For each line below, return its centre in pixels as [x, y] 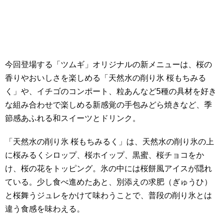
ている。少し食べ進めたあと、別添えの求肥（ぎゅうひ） [109, 182]
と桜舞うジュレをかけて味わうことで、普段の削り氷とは [109, 196]
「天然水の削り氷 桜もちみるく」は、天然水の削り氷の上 [110, 142]
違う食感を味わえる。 [45, 209]
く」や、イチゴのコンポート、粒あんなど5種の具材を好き [111, 91]
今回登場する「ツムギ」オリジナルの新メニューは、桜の [109, 64]
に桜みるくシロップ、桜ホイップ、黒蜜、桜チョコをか [105, 155]
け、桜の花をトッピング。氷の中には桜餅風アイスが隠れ [109, 169]
